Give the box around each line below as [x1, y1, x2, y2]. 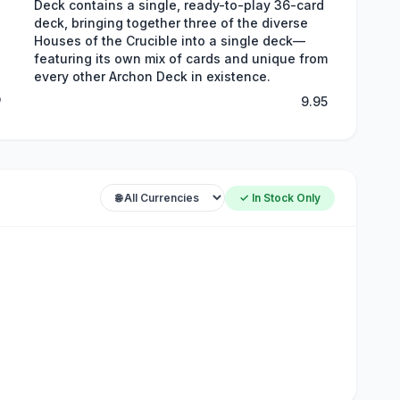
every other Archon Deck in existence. [34, 69, 271, 84]
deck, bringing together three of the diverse [34, 15, 308, 30]
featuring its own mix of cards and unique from [34, 51, 328, 66]
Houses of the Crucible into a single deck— [34, 33, 305, 48]
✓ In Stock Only [239, 190, 321, 204]
